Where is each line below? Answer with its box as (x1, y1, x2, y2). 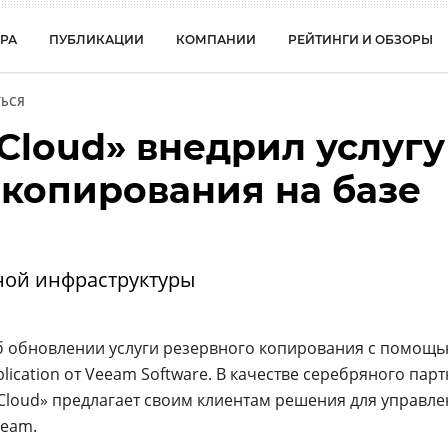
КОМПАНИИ (176, 32, 256, 47)
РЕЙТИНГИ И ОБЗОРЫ (288, 32, 433, 47)
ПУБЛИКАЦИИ (49, 32, 144, 47)
